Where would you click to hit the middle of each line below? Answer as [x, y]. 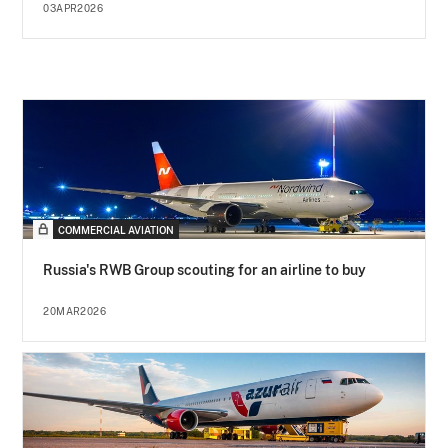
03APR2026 [73, 8]
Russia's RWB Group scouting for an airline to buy [205, 270]
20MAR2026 [75, 311]
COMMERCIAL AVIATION [116, 230]
